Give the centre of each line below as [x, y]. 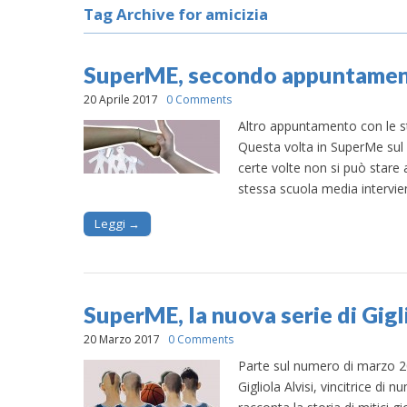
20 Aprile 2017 [121, 99]
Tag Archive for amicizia [176, 14]
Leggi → [117, 223]
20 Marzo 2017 [122, 339]
